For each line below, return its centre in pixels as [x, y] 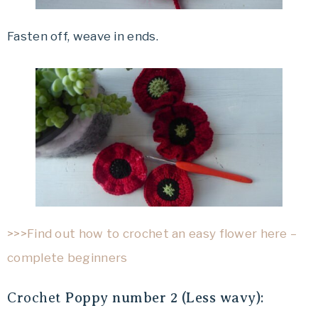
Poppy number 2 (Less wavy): [165, 297]
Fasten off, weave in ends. [83, 36]
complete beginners [67, 257]
